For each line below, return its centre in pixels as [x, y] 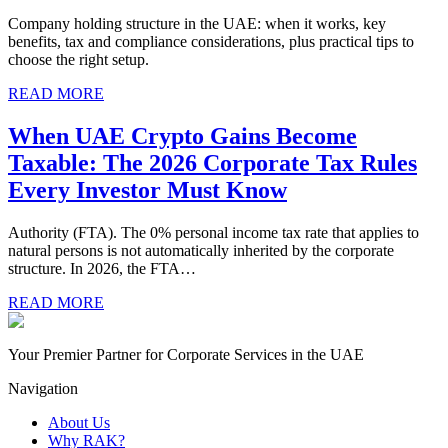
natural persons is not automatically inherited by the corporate [201, 251]
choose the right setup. [78, 60]
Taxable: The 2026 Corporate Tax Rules [212, 163]
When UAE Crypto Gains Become [182, 136]
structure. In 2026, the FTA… [102, 269]
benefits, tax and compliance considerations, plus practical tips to [211, 42]
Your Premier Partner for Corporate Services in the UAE [186, 355]
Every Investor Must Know [147, 190]
